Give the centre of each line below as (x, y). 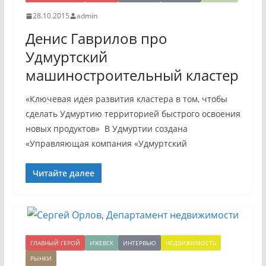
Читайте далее (63, 173)
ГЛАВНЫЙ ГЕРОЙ (55, 243)
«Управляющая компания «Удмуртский (106, 143)
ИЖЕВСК (101, 243)
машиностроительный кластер (132, 75)
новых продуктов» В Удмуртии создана (106, 129)
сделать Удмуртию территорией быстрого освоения (133, 114)
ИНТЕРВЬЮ (139, 243)
